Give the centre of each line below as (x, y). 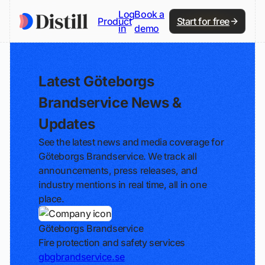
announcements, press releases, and (118, 170)
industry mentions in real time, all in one (123, 185)
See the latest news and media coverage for (131, 142)
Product (115, 21)
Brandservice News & (110, 103)
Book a (149, 14)
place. (51, 199)
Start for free (203, 21)
